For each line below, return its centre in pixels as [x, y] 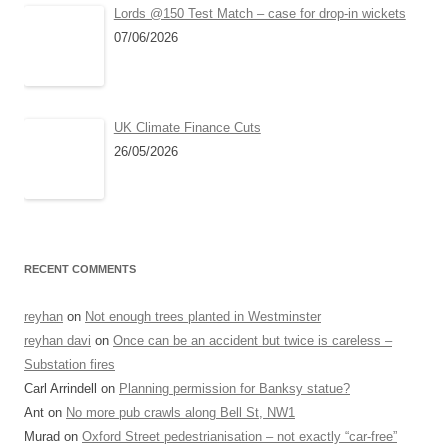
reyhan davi [57, 341]
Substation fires [69, 365]
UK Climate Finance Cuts [187, 127]
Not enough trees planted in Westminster [203, 317]
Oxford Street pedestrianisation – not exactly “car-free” [239, 437]
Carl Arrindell [60, 389]
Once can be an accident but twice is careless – [252, 341]
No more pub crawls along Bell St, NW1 [180, 413]
